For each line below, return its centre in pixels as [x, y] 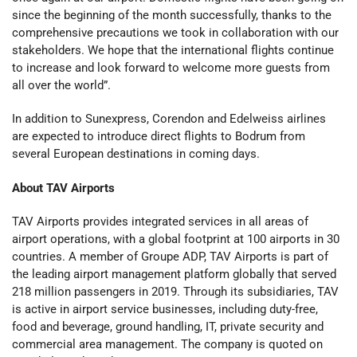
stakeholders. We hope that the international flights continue [173, 51]
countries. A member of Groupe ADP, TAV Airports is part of [170, 256]
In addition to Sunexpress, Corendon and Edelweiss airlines [169, 119]
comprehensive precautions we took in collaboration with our [175, 33]
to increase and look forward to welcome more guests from [171, 68]
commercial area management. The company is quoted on [167, 344]
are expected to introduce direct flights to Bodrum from [159, 137]
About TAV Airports [63, 188]
